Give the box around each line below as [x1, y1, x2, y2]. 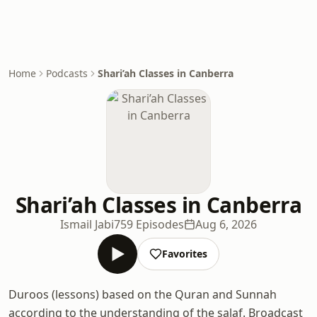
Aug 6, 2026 [195, 217, 257, 232]
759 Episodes [114, 217, 184, 232]
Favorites [162, 247, 207, 260]
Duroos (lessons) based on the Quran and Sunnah [8, 287, 277, 302]
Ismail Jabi [60, 217, 114, 232]
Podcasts [46, 67, 88, 80]
